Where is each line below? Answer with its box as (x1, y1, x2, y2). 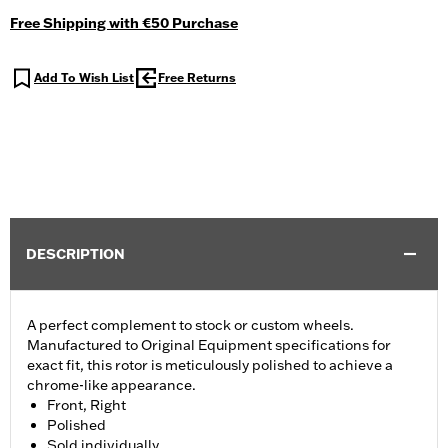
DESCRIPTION (26, 245, 125, 264)
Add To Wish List (34, 70, 134, 86)
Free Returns (158, 70, 236, 86)
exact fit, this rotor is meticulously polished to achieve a (27, 356, 393, 375)
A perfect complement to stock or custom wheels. (27, 316, 354, 335)
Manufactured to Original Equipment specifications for (27, 336, 391, 355)
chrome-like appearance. (27, 376, 196, 395)
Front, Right (47, 396, 126, 415)
